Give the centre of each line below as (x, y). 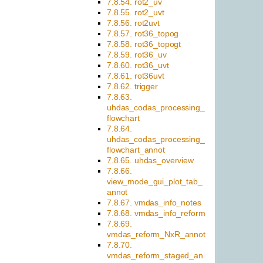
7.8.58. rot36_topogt (144, 44)
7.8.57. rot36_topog (143, 34)
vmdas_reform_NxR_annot (156, 235)
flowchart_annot (136, 150)
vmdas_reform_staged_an (155, 256)
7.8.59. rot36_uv (137, 55)
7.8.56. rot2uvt (133, 23)
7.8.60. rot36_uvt (138, 65)
